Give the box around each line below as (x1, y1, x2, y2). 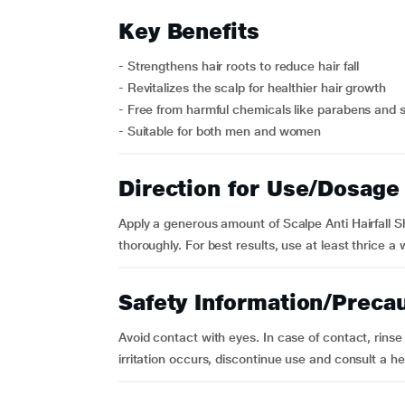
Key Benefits (118, 18, 259, 44)
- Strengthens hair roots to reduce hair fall (118, 59, 360, 73)
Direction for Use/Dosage (118, 175, 400, 202)
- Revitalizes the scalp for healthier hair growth (118, 80, 386, 95)
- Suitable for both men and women (118, 124, 322, 138)
